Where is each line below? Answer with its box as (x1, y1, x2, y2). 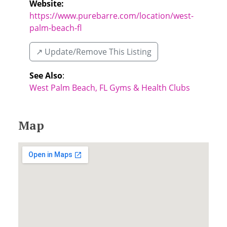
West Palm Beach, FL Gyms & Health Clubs (29, 82, 190, 93)
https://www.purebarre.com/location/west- (29, 10, 194, 21)
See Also (29, 70, 62, 81)
